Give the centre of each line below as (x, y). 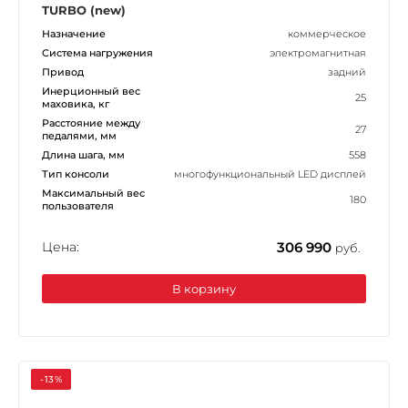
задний (347, 71)
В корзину (204, 288)
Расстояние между (91, 122)
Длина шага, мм (83, 154)
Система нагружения (97, 52)
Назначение (74, 33)
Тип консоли (76, 173)
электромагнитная (318, 52)
